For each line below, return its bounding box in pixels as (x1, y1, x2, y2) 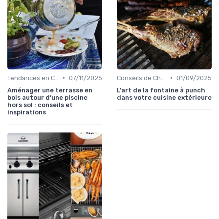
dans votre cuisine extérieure (117, 93, 212, 101)
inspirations (7, 108, 46, 116)
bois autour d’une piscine (7, 93, 88, 101)
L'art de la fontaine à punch (117, 86, 205, 94)
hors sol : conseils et (7, 101, 73, 109)
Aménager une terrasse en (7, 86, 92, 94)
